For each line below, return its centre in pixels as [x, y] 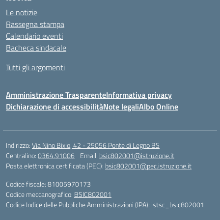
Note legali [121, 107]
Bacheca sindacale [36, 48]
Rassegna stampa [35, 24]
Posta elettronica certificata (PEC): [55, 166]
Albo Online [159, 107]
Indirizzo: [19, 145]
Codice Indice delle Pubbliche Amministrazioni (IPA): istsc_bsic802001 [105, 205]
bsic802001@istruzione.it [137, 155]
